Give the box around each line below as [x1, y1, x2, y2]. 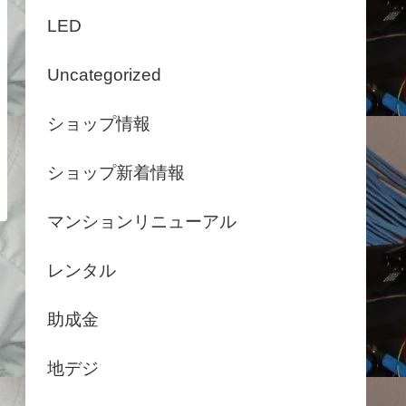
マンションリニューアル [47, 211, 237, 231]
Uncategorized [47, 64, 161, 84]
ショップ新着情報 [47, 162, 185, 182]
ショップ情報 [47, 113, 150, 133]
